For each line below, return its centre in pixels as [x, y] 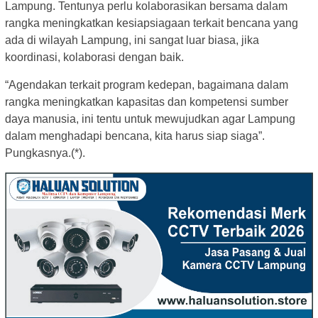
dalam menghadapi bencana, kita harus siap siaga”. [135, 136]
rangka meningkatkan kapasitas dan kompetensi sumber [147, 102]
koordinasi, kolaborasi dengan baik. [94, 57]
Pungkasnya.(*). [45, 153]
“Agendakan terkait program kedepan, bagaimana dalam [147, 84]
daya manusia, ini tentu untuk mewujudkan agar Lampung [150, 119]
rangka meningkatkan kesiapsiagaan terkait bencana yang [152, 23]
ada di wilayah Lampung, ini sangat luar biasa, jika [132, 40]
